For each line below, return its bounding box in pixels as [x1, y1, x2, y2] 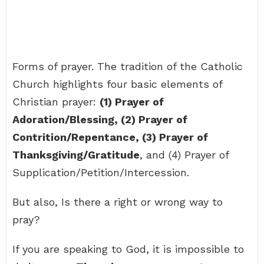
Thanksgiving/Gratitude [12, 148, 140, 161]
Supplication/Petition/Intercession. [12, 166, 189, 179]
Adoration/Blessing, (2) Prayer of [12, 113, 187, 126]
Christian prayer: [12, 95, 100, 108]
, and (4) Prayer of [140, 148, 229, 161]
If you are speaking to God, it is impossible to [12, 243, 244, 255]
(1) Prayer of [100, 95, 164, 108]
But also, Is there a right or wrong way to [12, 196, 223, 208]
